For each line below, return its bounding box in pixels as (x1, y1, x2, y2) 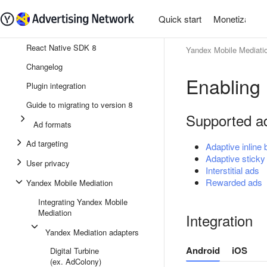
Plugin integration (26, 80, 86, 91)
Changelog (26, 61, 63, 72)
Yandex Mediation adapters (45, 226, 139, 238)
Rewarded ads (206, 176, 262, 188)
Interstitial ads (206, 164, 259, 176)
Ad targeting (26, 138, 68, 149)
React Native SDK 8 (26, 42, 97, 53)
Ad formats (33, 119, 72, 130)
